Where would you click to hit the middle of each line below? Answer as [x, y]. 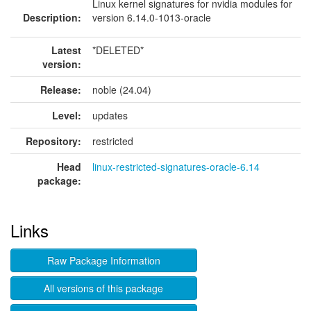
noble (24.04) [122, 90]
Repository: [53, 141]
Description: [52, 17]
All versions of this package [104, 288]
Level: [67, 115]
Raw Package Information [103, 260]
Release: [61, 90]
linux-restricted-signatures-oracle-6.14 [176, 167]
